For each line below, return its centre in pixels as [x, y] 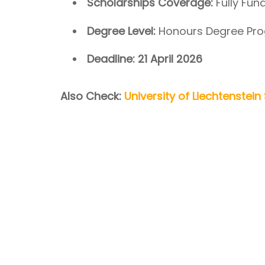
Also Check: [91, 96]
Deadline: [112, 59]
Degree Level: [121, 31]
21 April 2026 [170, 59]
